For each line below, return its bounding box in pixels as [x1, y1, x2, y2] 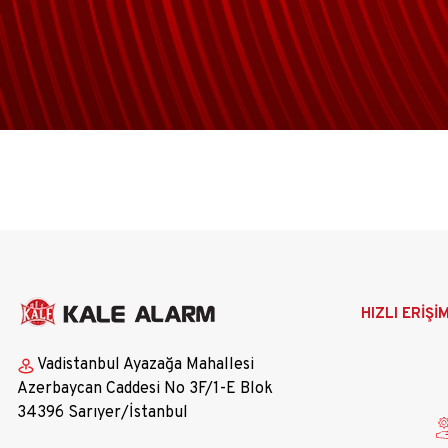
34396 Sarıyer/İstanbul [17, 402, 188, 423]
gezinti [351, 321, 400, 342]
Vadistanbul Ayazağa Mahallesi [37, 354, 254, 375]
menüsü [351, 345, 408, 366]
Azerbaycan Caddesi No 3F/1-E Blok [17, 378, 273, 399]
